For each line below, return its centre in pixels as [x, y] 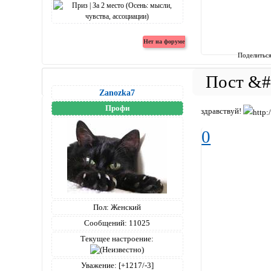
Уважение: [99, 265]
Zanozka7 [117, 92]
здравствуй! [222, 111]
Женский [125, 207]
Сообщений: [106, 223]
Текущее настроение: [117, 238]
